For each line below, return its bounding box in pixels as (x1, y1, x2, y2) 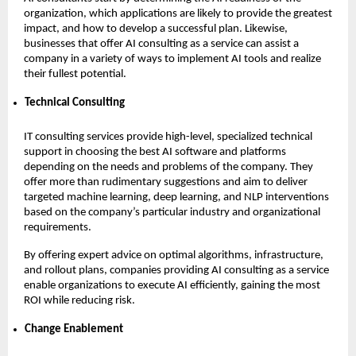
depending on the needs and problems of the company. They (24, 161, 313, 173)
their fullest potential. (24, 68, 126, 80)
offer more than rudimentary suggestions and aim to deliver (24, 176, 308, 188)
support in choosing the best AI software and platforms (24, 145, 286, 158)
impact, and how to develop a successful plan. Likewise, (24, 22, 288, 35)
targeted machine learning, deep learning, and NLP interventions (24, 191, 329, 203)
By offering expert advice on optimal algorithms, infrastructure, (24, 249, 323, 261)
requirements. (24, 221, 91, 234)
